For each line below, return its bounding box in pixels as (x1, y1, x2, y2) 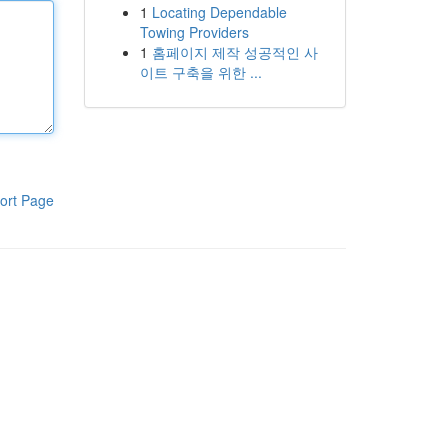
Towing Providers (139, 22, 249, 42)
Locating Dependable (151, 2, 287, 22)
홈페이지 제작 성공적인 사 (151, 42, 318, 62)
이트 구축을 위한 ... (139, 62, 262, 82)
